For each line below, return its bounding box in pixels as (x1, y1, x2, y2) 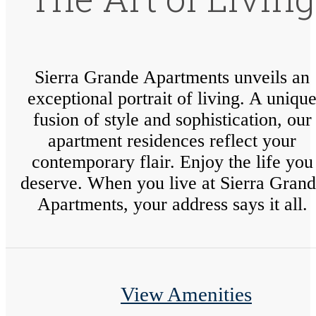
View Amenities (121, 282, 252, 305)
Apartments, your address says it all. (37, 194, 308, 215)
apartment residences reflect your (48, 130, 296, 152)
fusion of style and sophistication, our (32, 109, 312, 130)
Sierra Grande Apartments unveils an (35, 67, 310, 88)
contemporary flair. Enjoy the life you (31, 152, 313, 173)
